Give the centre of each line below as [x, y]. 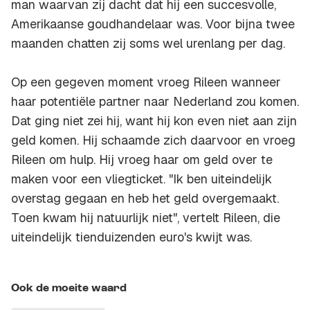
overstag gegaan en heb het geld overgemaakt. [145, 199]
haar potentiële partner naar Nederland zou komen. [155, 102]
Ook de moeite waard [69, 289]
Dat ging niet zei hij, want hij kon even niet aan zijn [154, 121]
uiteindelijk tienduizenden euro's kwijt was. [131, 237]
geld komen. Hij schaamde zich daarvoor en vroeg [153, 140]
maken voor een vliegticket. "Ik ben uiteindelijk [142, 179]
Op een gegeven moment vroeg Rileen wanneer [146, 82]
